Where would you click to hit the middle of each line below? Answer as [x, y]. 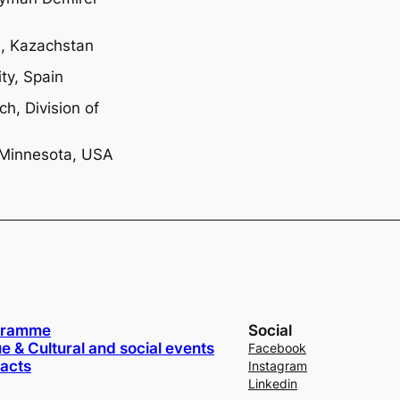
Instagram [277, 365]
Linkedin [272, 383]
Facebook [277, 347]
